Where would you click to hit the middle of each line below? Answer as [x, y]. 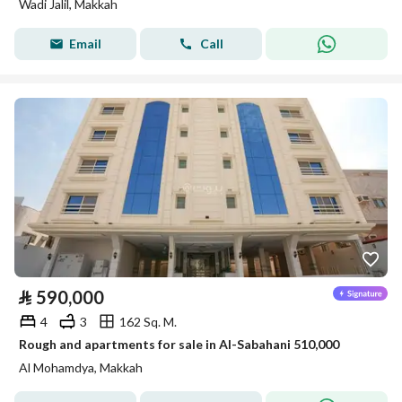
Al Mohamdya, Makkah [81, 367]
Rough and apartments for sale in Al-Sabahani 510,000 [179, 344]
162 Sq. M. [148, 321]
